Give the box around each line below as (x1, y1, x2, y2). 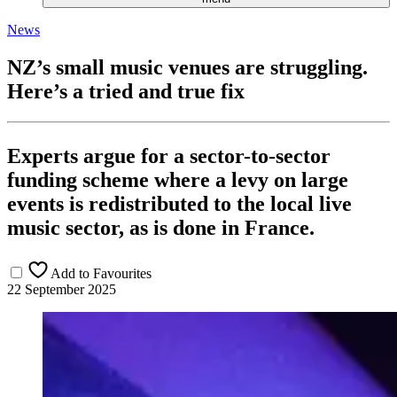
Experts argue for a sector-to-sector (7, 144, 331, 167)
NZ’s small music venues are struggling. (7, 55, 368, 79)
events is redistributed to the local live (7, 191, 352, 215)
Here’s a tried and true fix (7, 79, 245, 103)
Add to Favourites (51, 265, 152, 281)
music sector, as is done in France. (7, 215, 315, 239)
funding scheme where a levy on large (7, 167, 348, 191)
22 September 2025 (7, 281, 116, 297)
